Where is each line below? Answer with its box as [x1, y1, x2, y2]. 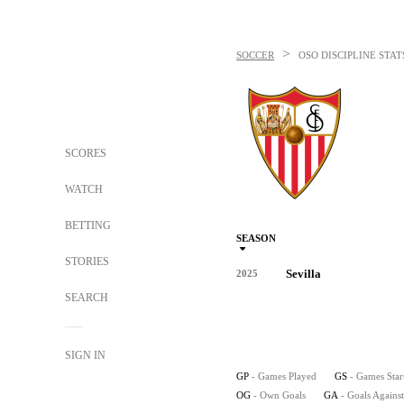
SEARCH [65, 291, 111, 304]
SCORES [65, 147, 106, 160]
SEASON [236, 233, 276, 243]
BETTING [65, 219, 111, 232]
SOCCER [236, 50, 274, 60]
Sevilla [286, 267, 321, 280]
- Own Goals [253, 390, 306, 400]
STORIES [65, 255, 109, 268]
